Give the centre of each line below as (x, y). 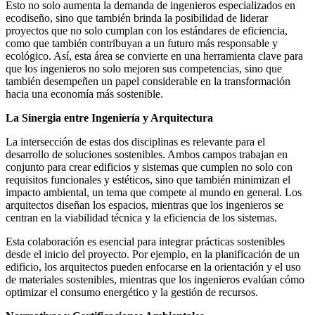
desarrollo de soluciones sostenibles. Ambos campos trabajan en (147, 154)
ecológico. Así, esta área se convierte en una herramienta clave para (154, 56)
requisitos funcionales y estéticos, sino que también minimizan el (148, 179)
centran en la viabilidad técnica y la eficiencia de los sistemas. (141, 217)
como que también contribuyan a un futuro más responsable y (142, 43)
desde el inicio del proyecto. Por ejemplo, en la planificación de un (153, 254)
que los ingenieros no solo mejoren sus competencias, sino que (144, 68)
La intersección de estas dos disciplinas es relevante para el (135, 141)
